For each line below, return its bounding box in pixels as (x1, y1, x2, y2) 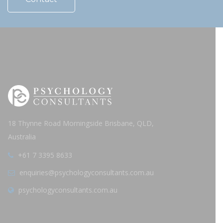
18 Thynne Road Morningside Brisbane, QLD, (8, 118, 154, 128)
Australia (8, 131, 36, 141)
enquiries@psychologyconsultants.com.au (19, 167, 154, 177)
